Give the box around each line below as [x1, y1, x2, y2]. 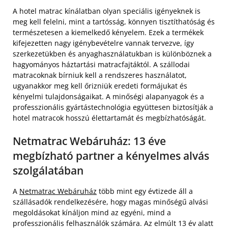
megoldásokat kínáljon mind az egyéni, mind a [13, 207, 171, 217]
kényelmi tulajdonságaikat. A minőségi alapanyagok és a [13, 91, 204, 101]
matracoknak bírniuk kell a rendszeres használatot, [13, 70, 187, 80]
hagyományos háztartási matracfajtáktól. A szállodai [13, 59, 190, 69]
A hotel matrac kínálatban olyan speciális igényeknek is [13, 6, 201, 16]
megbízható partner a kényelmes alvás [13, 148, 209, 163]
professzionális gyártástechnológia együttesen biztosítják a [13, 102, 213, 112]
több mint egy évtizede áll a [97, 186, 193, 196]
